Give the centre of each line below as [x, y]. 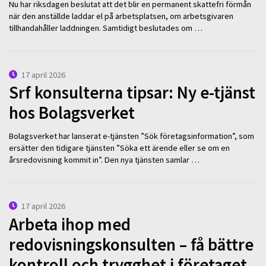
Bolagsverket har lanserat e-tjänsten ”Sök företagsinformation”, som [132, 136]
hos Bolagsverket [72, 113]
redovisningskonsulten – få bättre [131, 244]
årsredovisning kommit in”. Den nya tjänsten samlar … [104, 159]
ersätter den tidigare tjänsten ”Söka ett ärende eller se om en [119, 148]
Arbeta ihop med [70, 224]
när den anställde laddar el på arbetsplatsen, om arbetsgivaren [121, 16]
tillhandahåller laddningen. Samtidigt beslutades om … [106, 28]
